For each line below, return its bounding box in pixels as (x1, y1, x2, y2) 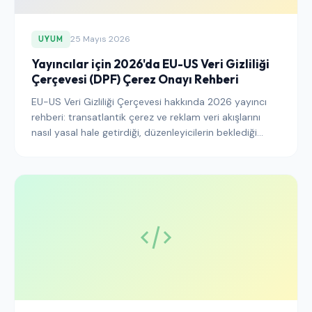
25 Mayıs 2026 (70, 33, 130, 45)
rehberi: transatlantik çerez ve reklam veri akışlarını (31, 111, 260, 123)
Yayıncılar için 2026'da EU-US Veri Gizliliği (31, 56, 270, 71)
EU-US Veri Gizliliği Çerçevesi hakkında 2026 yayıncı (31, 95, 267, 108)
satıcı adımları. (31, 157, 97, 169)
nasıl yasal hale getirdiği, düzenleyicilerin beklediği (31, 126, 257, 139)
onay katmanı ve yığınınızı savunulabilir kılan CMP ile (31, 141, 265, 154)
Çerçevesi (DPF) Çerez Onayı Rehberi (31, 72, 239, 86)
